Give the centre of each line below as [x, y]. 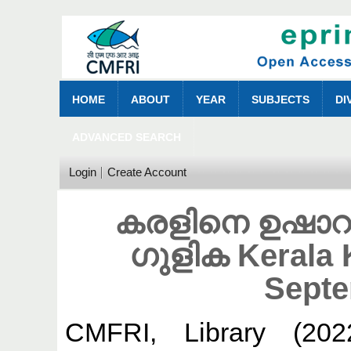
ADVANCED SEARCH [126, 137]
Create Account [147, 172]
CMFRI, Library [165, 332]
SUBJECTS [280, 99]
